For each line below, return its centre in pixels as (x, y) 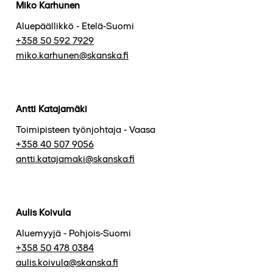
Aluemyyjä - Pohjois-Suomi (73, 233)
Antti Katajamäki (51, 108)
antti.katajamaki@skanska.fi (75, 158)
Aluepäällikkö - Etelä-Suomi (75, 26)
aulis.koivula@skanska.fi (67, 262)
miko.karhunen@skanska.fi (72, 55)
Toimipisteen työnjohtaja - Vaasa (86, 129)
